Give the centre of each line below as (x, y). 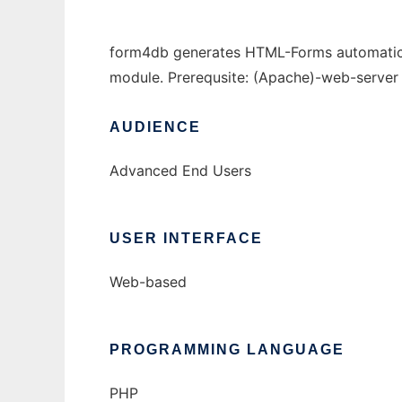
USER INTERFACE (186, 239)
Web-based (148, 282)
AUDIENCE (155, 127)
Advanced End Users (180, 171)
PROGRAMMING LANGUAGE (227, 350)
